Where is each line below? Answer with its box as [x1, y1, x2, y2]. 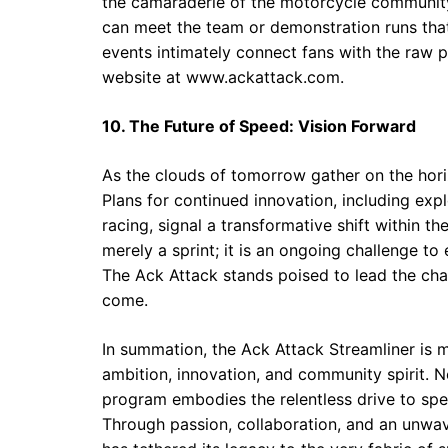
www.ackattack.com [186, 67, 340, 88]
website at [102, 67, 186, 88]
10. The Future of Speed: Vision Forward [102, 116, 416, 137]
